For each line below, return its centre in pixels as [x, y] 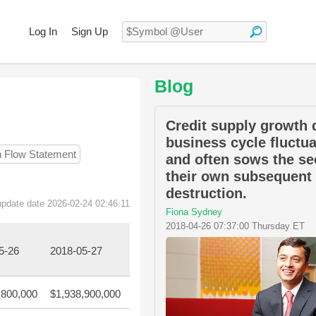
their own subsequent [239, 176]
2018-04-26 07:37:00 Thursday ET [235, 226]
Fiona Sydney [194, 212]
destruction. [206, 193]
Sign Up [90, 31]
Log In [43, 31]
